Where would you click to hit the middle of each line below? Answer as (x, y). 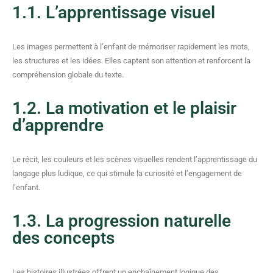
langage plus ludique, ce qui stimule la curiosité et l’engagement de (127, 173)
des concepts (63, 238)
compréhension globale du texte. (68, 75)
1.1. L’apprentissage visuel (114, 12)
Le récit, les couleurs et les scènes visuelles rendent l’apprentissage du (135, 159)
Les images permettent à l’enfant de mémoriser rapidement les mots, (131, 47)
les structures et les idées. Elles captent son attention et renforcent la (131, 61)
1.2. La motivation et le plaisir (124, 108)
